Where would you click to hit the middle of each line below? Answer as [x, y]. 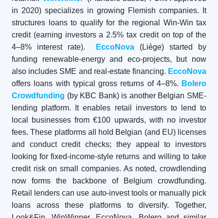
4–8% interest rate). [51, 47]
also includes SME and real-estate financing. [89, 71]
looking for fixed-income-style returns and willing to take [109, 156]
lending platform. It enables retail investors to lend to [109, 108]
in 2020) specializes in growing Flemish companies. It [109, 10]
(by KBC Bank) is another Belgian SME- [136, 96]
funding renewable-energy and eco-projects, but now [109, 59]
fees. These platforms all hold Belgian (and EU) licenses [109, 132]
